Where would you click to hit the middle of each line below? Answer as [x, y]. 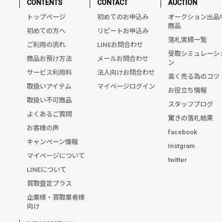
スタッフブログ [190, 104]
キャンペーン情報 [53, 142]
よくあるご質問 [50, 114]
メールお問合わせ [123, 58]
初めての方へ [46, 31]
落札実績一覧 [187, 40]
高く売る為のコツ [194, 76]
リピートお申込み [123, 31]
